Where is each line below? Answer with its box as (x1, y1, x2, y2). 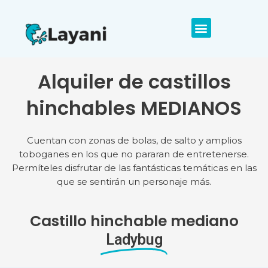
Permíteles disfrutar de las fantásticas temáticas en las (11, 162, 257, 174)
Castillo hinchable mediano (29, 211, 239, 232)
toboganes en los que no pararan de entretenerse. (19, 148, 249, 160)
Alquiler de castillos (37, 68, 231, 96)
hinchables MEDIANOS (26, 95, 242, 122)
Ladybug (105, 231, 163, 249)
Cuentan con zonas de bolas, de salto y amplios (26, 135, 242, 147)
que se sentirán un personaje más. (57, 176, 211, 188)
